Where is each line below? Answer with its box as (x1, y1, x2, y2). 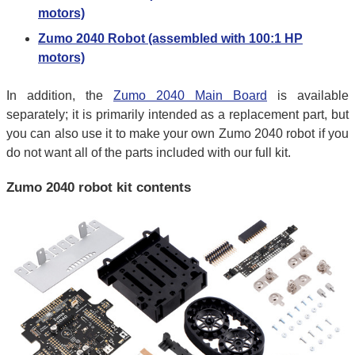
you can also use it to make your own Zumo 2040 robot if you (6, 126, 349, 140)
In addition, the (6, 88, 113, 102)
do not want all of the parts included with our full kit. (6, 145, 291, 159)
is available (267, 88, 349, 102)
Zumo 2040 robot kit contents (6, 179, 191, 196)
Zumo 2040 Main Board (113, 88, 267, 102)
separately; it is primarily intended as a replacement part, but (6, 107, 349, 121)
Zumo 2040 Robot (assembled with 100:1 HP (38, 31, 303, 45)
